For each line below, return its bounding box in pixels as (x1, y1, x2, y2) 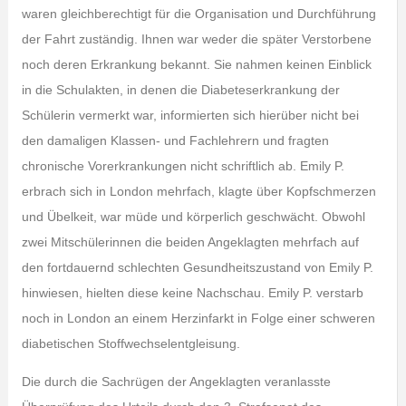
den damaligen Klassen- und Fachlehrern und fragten (21, 133, 329, 148)
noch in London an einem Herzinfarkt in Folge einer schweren (21, 311, 375, 325)
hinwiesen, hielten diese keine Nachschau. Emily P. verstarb (21, 285, 363, 300)
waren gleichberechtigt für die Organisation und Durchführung (21, 6, 376, 21)
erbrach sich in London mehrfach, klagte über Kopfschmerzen (21, 184, 376, 198)
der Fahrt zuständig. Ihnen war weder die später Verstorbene (21, 32, 372, 46)
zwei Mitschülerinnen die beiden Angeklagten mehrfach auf (21, 235, 359, 249)
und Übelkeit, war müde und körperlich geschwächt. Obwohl (21, 209, 365, 224)
